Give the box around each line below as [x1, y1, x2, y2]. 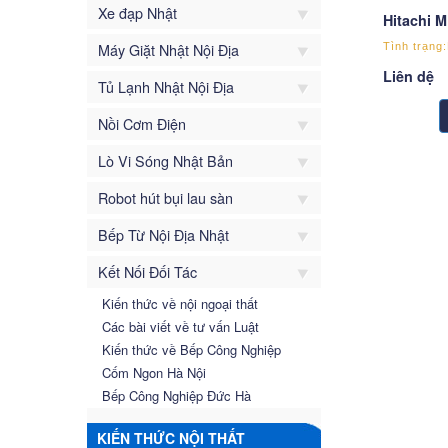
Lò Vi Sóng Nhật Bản [98, 149, 233, 171]
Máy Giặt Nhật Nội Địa [98, 38, 239, 60]
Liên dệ [382, 65, 434, 86]
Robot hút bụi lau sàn [98, 186, 233, 208]
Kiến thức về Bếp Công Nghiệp [102, 339, 281, 359]
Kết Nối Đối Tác [98, 260, 197, 282]
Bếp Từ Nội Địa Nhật [98, 223, 229, 245]
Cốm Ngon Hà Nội [102, 362, 206, 382]
